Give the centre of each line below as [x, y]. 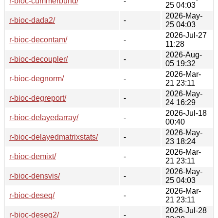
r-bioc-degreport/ [38, 98]
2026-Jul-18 [186, 113]
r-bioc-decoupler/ [38, 59]
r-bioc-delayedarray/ [44, 117]
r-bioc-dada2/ [32, 20]
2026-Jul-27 [186, 35]
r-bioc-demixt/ [33, 156]
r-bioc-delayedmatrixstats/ [54, 137]
